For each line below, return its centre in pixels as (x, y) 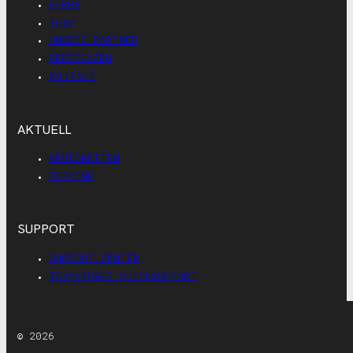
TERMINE (71, 175)
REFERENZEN (80, 58)
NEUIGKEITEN (84, 157)
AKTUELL (44, 129)
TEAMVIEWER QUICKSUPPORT (123, 275)
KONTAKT (72, 76)
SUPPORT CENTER (94, 257)
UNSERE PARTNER (93, 40)
